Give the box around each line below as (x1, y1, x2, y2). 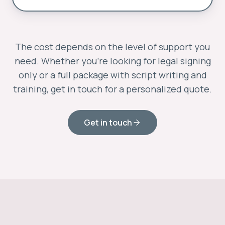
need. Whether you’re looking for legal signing (14, 55, 211, 67)
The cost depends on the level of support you (15, 41, 210, 53)
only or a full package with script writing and (18, 69, 207, 81)
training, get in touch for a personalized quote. (13, 83, 212, 95)
